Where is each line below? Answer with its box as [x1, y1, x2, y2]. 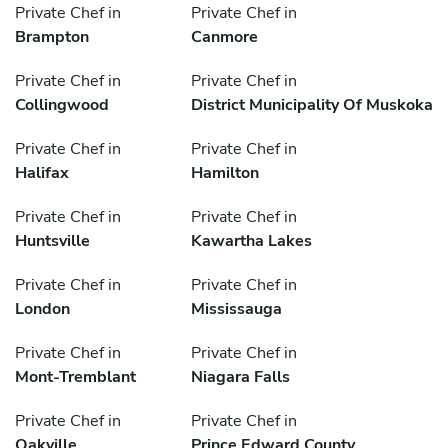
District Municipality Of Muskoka [191, 94, 433, 117]
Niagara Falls [191, 366, 290, 389]
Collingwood [15, 94, 109, 117]
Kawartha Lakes [191, 230, 312, 253]
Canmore [191, 26, 258, 49]
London [15, 298, 70, 321]
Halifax [15, 162, 69, 185]
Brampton [15, 26, 89, 49]
